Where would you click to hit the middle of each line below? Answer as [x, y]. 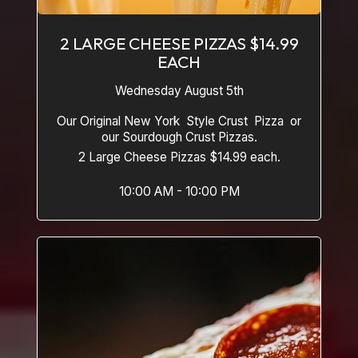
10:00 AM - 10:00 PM [179, 191]
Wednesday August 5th [179, 91]
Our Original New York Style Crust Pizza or [173, 121]
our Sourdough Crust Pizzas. [179, 137]
